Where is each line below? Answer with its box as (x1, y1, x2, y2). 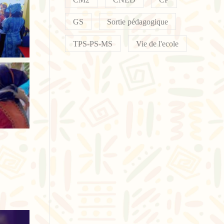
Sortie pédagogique (106, 17, 168, 26)
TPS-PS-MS (72, 39, 112, 48)
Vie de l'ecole (135, 39, 178, 48)
